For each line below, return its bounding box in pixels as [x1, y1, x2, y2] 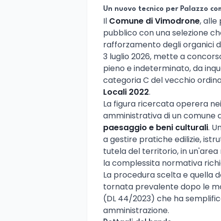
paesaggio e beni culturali [103, 121, 208, 133]
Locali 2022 [103, 86, 149, 98]
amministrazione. [103, 204, 169, 216]
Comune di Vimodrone [109, 15, 200, 27]
